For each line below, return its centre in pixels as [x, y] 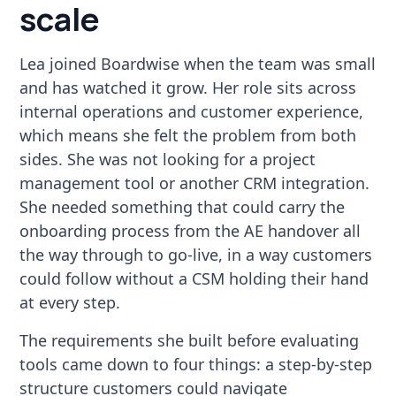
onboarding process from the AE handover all [190, 230]
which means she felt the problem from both [188, 135]
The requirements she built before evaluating [190, 340]
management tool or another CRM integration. [195, 183]
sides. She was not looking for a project [168, 159]
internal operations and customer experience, [192, 111]
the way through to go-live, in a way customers [196, 254]
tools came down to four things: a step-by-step [196, 364]
